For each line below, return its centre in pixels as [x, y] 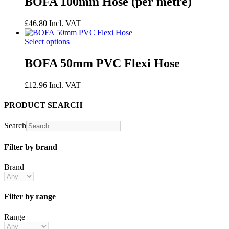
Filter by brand [31, 147]
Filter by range [30, 197]
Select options [47, 42]
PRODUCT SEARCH [43, 105]
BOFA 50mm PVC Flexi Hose [102, 64]
